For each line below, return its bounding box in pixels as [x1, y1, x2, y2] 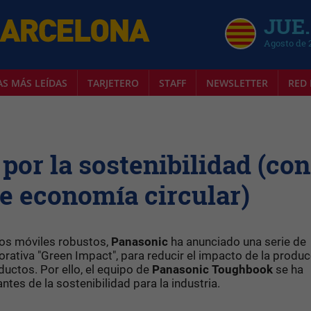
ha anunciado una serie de [168, 235, 306, 249]
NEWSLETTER [205, 76, 268, 90]
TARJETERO [87, 76, 139, 90]
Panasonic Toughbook [152, 262, 273, 276]
